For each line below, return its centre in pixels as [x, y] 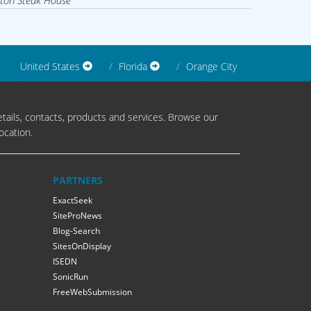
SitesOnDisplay [82, 246]
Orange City [211, 67]
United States [51, 67]
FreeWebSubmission [92, 292]
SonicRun [70, 277]
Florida [134, 67]
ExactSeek [73, 201]
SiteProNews [77, 216]
